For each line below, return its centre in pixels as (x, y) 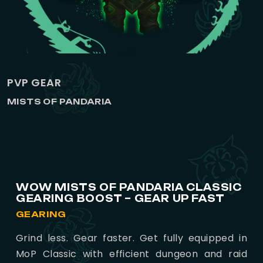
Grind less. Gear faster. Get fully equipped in (131, 238)
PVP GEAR (34, 82)
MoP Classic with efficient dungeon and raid (131, 254)
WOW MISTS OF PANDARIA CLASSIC (129, 187)
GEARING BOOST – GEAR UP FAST (120, 198)
